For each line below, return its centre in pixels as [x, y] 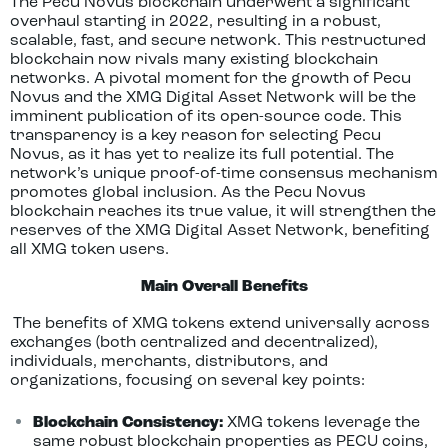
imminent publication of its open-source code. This [206, 117]
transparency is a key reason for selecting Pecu [195, 136]
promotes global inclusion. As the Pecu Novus [188, 193]
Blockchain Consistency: [127, 423]
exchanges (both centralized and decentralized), [194, 343]
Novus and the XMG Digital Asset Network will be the [213, 98]
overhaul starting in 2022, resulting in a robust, [195, 22]
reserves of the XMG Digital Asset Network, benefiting [220, 231]
